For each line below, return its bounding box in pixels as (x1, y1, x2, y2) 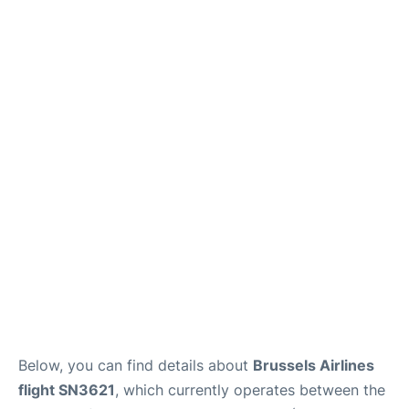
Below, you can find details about (18, 355, 253, 374)
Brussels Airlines (253, 355, 374, 374)
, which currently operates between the (115, 380, 385, 399)
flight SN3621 (18, 380, 115, 399)
